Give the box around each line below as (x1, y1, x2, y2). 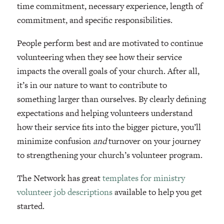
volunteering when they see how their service (16, 50, 182, 63)
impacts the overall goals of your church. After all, (16, 64, 199, 77)
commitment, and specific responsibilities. (16, 13, 174, 26)
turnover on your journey (106, 134, 200, 147)
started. (16, 199, 44, 212)
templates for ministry (102, 171, 185, 184)
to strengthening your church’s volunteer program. (16, 148, 202, 161)
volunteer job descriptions (16, 185, 112, 198)
